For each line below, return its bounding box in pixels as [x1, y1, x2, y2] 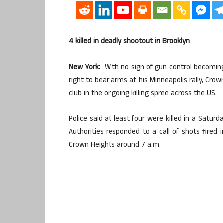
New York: [69, 61, 103, 74]
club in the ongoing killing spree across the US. [69, 87, 217, 100]
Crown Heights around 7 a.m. [69, 139, 161, 152]
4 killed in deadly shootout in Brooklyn [69, 35, 190, 48]
